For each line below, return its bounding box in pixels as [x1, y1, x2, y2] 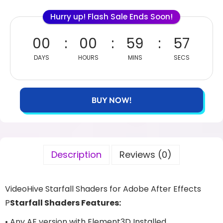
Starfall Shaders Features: [10, 197, 121, 209]
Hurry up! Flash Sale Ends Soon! [50, 11, 173, 22]
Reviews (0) [119, 148, 172, 161]
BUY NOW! [92, 95, 131, 105]
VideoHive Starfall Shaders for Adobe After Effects [5, 183, 201, 195]
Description [51, 148, 102, 161]
